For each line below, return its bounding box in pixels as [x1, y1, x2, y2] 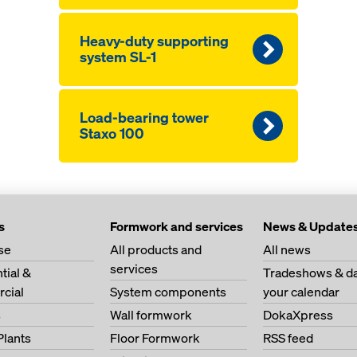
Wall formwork [110, 306, 192, 324]
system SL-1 [79, 48, 156, 66]
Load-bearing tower [79, 108, 209, 127]
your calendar [263, 283, 339, 300]
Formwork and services [110, 218, 243, 235]
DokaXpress [263, 306, 333, 324]
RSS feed [263, 329, 313, 347]
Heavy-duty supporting [79, 32, 229, 50]
